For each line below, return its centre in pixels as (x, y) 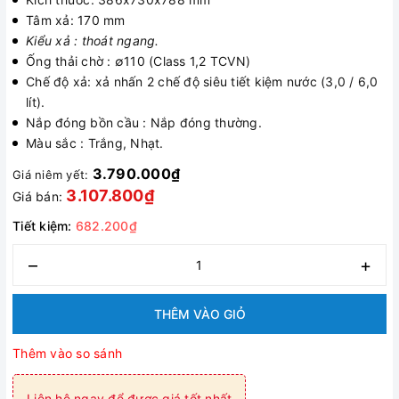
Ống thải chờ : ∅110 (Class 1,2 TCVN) (138, 61)
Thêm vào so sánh (67, 353)
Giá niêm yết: (53, 175)
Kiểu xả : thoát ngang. (93, 41)
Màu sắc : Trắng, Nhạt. (95, 143)
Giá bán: (40, 196)
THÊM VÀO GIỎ (199, 314)
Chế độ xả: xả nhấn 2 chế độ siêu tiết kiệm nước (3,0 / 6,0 (202, 81)
